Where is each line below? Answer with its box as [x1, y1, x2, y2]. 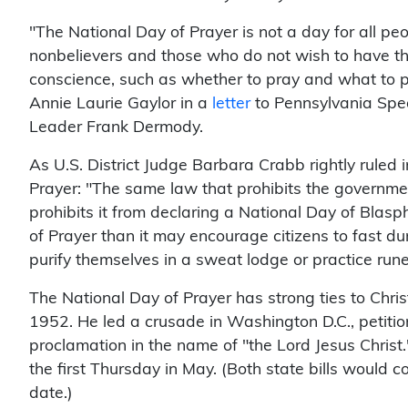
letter [212, 95, 255, 111]
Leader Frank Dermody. [29, 118, 203, 135]
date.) [29, 384, 73, 401]
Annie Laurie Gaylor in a [29, 95, 212, 111]
